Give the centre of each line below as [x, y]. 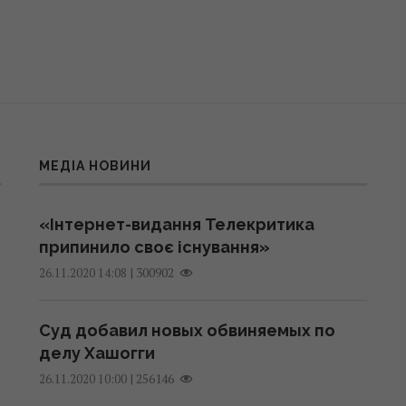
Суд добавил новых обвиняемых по [187, 330]
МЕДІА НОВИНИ [95, 165]
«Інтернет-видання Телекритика [176, 224]
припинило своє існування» [154, 246]
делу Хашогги [97, 353]
